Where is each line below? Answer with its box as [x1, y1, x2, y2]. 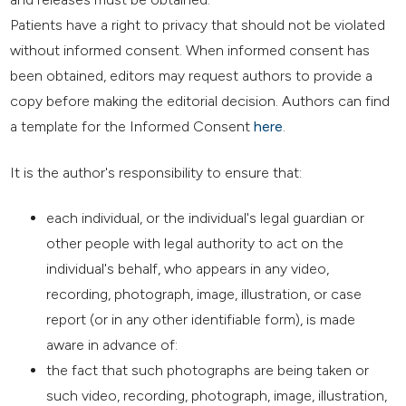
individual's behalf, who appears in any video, [46, 260, 330, 278]
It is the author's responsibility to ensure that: [10, 163, 303, 181]
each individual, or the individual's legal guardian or [46, 209, 365, 227]
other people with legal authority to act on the [46, 235, 344, 253]
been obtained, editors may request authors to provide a [10, 66, 373, 84]
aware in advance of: [46, 336, 179, 354]
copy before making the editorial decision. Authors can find [10, 92, 391, 110]
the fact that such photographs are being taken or [46, 362, 370, 380]
